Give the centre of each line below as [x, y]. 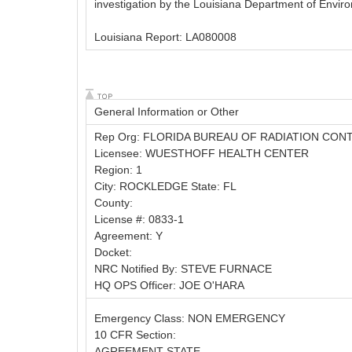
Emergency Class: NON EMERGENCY [190, 319]
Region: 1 [118, 170]
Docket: [113, 253]
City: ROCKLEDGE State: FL [165, 187]
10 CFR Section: [135, 335]
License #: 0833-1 [139, 220]
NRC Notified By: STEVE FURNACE [183, 269]
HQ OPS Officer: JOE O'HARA [169, 286]
